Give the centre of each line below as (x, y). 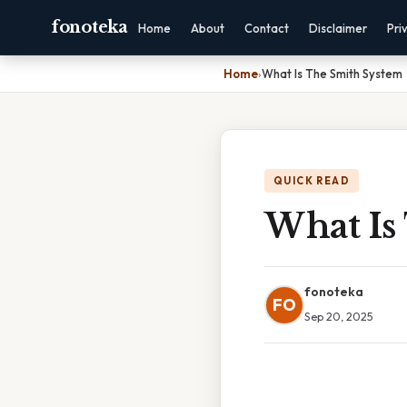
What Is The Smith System (332, 74)
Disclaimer (338, 28)
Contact (266, 28)
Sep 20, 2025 (339, 316)
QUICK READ (312, 181)
